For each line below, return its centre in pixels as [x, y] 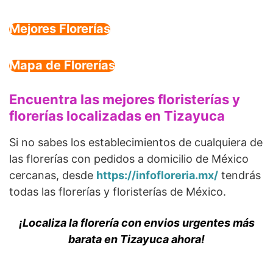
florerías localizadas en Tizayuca [117, 116]
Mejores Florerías [60, 29]
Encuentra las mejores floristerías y [125, 100]
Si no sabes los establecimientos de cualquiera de [136, 143]
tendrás [239, 175]
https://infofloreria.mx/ [157, 175]
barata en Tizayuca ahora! [136, 239]
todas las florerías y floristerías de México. [118, 192]
